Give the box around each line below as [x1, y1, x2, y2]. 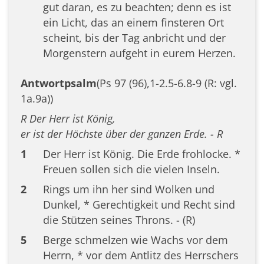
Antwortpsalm [21, 75, 97, 90]
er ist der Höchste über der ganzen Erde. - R [21, 126, 223, 141]
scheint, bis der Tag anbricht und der [42, 30, 226, 45]
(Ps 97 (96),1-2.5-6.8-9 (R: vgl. [97, 75, 237, 90]
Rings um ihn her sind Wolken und [42, 181, 214, 196]
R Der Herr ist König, [21, 111, 115, 126]
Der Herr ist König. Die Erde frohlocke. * [42, 146, 240, 161]
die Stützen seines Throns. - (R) [42, 212, 195, 227]
